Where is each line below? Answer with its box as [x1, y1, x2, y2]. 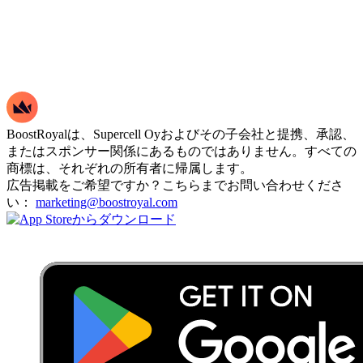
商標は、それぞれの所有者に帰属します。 [6, 161, 253, 176]
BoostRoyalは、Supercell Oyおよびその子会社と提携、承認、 [6, 127, 355, 142]
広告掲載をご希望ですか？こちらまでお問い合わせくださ [6, 178, 344, 193]
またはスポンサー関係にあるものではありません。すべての [6, 144, 357, 159]
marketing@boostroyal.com [36, 195, 177, 210]
